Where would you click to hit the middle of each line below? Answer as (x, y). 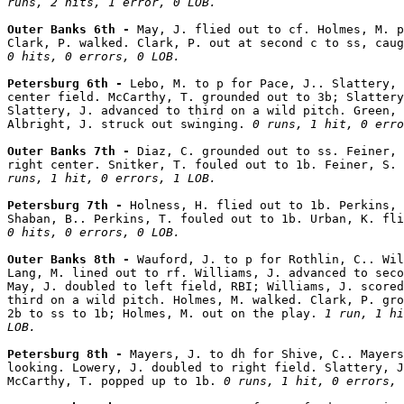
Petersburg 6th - (69, 83)
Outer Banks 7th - (72, 151)
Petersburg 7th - (69, 205)
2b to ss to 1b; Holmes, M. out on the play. (166, 313)
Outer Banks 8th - (72, 259)
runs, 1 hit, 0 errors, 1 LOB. (112, 178)
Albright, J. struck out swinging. (130, 124)
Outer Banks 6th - (72, 29)
